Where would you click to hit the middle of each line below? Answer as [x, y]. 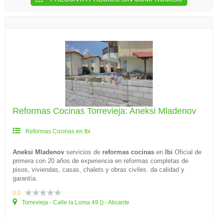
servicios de [83, 152]
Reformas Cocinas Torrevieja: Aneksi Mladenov [104, 111]
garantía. [25, 178]
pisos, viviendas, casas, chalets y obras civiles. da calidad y [99, 170]
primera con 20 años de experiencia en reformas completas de [100, 161]
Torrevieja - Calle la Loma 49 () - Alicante [75, 202]
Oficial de [187, 152]
